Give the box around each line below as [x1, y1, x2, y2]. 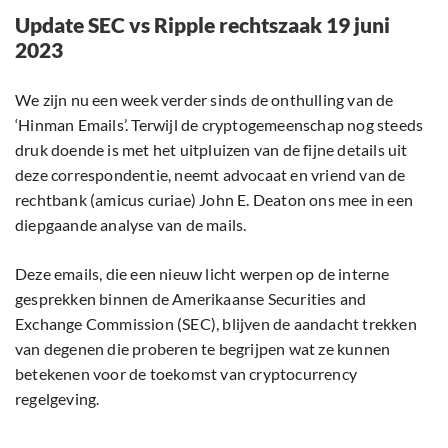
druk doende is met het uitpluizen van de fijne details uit [15, 140, 408, 160]
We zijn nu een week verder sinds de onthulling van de [15, 90, 394, 110]
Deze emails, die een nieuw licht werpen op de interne [15, 264, 390, 284]
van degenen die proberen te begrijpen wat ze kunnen [15, 339, 391, 359]
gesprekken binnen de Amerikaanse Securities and [15, 289, 367, 309]
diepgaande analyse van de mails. [15, 215, 247, 235]
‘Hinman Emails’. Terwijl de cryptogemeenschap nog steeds [15, 115, 424, 135]
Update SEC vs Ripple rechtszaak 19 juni [15, 12, 390, 38]
